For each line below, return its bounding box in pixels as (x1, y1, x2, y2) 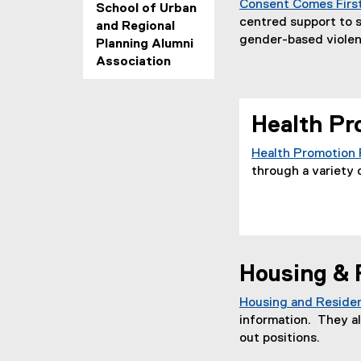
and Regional (96, 20, 175, 33)
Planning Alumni (96, 38, 193, 51)
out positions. (239, 332, 323, 345)
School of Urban (96, 2, 197, 15)
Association (96, 56, 171, 68)
